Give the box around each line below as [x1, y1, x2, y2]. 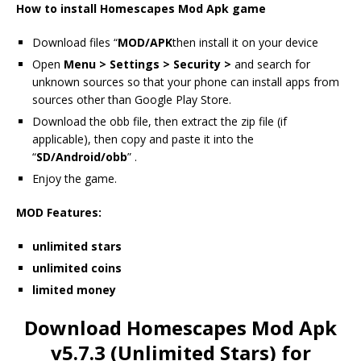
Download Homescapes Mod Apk [24, 314, 337, 342]
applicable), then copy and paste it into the [32, 131, 254, 147]
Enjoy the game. [32, 171, 117, 187]
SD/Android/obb [36, 149, 127, 165]
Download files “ [32, 35, 118, 51]
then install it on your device [172, 35, 318, 51]
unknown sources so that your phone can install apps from [32, 74, 339, 90]
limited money [32, 282, 116, 298]
